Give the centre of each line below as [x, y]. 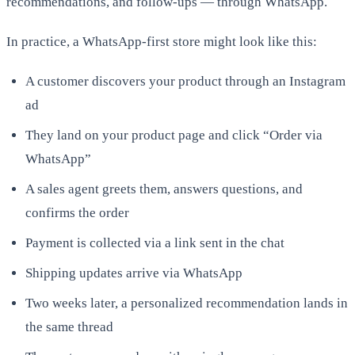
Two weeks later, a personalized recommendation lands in [187, 303]
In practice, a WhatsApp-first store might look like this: [162, 41]
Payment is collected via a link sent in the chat [155, 242]
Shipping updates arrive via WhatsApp [134, 273]
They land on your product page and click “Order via [174, 135]
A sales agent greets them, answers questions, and [164, 189]
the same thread [69, 326]
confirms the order [77, 212]
